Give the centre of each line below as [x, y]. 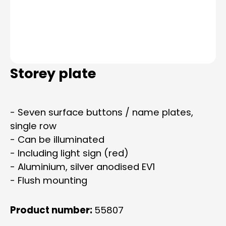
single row [33, 126]
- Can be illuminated [57, 139]
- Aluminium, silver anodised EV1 [82, 167]
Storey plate [53, 73]
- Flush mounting [49, 180]
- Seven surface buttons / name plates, [102, 112]
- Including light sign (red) [69, 153]
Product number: [52, 210]
